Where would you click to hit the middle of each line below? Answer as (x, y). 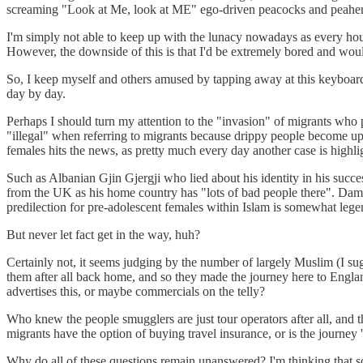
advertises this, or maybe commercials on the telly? (136, 291)
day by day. (36, 93)
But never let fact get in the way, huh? (103, 234)
